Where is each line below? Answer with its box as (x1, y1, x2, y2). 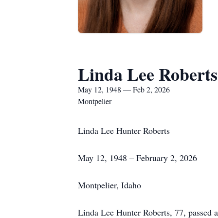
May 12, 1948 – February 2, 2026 (78, 152, 197, 163)
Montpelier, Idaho (78, 179, 141, 191)
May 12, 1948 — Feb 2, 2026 (78, 84, 170, 94)
